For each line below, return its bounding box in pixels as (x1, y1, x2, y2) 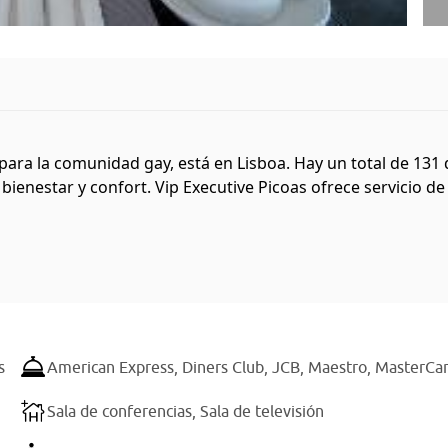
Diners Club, (182, 358, 272, 376)
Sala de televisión (200, 402, 324, 420)
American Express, (47, 358, 182, 376)
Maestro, (308, 358, 375, 376)
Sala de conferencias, (47, 402, 200, 420)
